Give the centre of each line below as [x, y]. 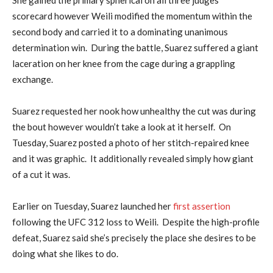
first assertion [202, 206]
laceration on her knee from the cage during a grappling [124, 63]
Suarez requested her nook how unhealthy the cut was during [134, 111]
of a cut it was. [45, 174]
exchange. [34, 79]
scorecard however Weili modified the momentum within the [132, 16]
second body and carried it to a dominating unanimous [120, 31]
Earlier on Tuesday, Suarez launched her [93, 206]
